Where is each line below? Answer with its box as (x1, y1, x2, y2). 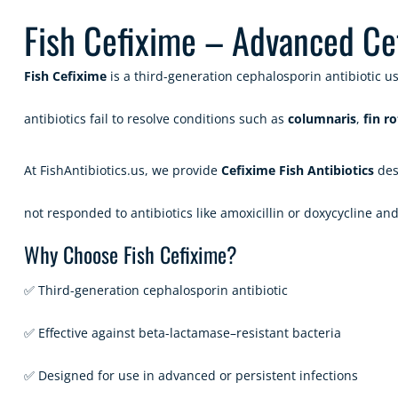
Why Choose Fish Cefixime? (24, 238, 237, 270)
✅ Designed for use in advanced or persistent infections (24, 367, 358, 384)
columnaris (288, 110, 356, 127)
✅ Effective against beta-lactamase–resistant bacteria (24, 324, 341, 341)
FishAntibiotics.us (40, 162, 145, 179)
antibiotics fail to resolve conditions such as (24, 110, 288, 127)
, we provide (145, 162, 221, 179)
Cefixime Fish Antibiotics (221, 162, 374, 179)
